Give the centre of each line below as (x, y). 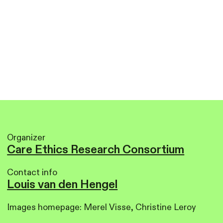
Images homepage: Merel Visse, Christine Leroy (102, 207)
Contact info (33, 172)
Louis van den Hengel (62, 184)
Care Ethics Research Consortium (96, 149)
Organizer (26, 137)
